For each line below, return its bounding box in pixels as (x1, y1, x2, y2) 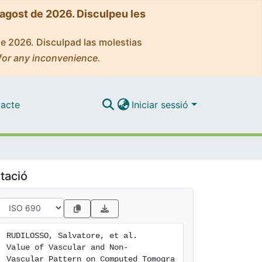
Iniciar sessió (132, 98, 192, 111)
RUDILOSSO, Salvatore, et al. (6, 231, 137, 240)
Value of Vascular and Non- (6, 243, 128, 252)
